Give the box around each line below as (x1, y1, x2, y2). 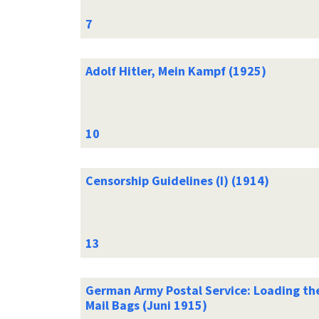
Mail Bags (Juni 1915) (85, 296, 207, 313)
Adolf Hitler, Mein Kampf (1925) (85, 62, 266, 79)
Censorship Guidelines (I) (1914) (85, 172, 269, 189)
